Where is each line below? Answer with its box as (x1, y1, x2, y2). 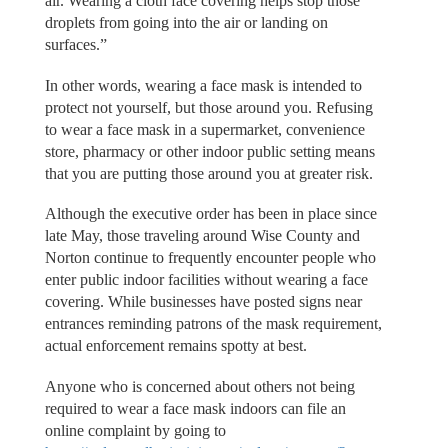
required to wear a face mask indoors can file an (44, 399, 346, 417)
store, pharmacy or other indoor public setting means (44, 142, 375, 160)
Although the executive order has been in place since (44, 205, 377, 223)
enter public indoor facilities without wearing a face (44, 271, 368, 289)
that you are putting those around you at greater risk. (44, 164, 373, 182)
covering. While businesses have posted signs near (44, 293, 362, 311)
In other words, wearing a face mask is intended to (44, 76, 362, 94)
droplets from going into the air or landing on (44, 14, 328, 32)
